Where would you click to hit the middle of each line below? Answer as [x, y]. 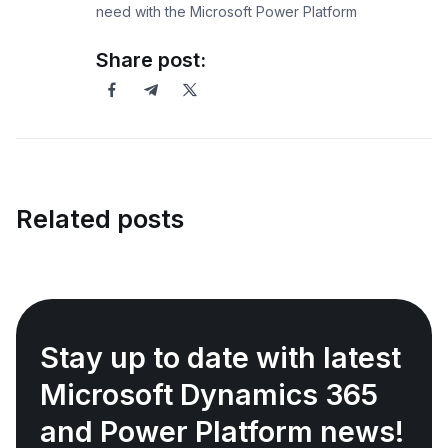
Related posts [100, 219]
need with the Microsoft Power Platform [226, 12]
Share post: [151, 60]
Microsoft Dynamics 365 [209, 395]
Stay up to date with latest [220, 358]
